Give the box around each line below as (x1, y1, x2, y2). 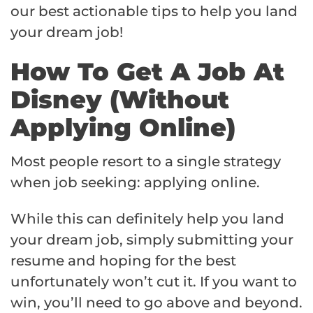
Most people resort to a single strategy (10, 153, 281, 170)
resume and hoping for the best (10, 252, 236, 270)
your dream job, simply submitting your (10, 231, 293, 249)
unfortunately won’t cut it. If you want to (10, 273, 297, 291)
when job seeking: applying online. (10, 174, 260, 191)
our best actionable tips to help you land (10, 3, 298, 20)
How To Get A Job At (10, 57, 284, 87)
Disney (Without (10, 85, 229, 115)
